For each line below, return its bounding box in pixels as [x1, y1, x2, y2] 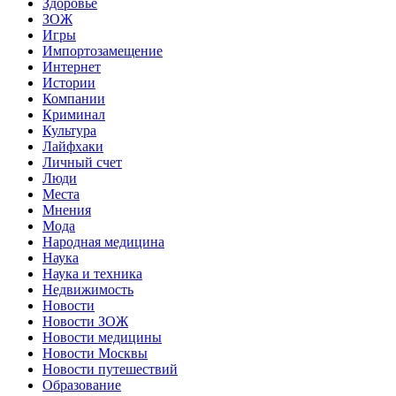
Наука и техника [42, 266, 142, 282]
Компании [42, 91, 105, 107]
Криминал [42, 107, 105, 123]
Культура [42, 123, 96, 139]
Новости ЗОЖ [42, 314, 128, 330]
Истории [42, 75, 95, 91]
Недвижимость [42, 282, 133, 298]
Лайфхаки [42, 139, 103, 155]
